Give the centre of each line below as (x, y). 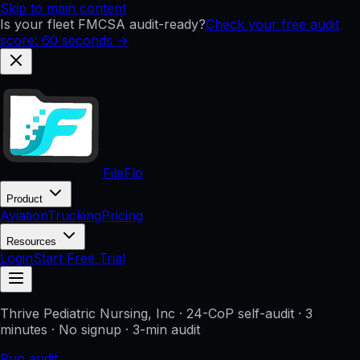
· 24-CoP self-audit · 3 (244, 313)
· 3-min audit (161, 329)
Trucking (74, 215)
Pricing (122, 215)
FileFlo (123, 173)
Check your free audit (272, 24)
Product (26, 199)
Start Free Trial (79, 258)
